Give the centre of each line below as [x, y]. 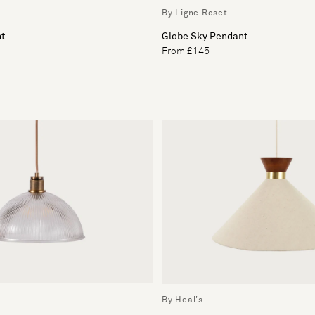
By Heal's [182, 300]
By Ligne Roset [195, 13]
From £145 [186, 51]
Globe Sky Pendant [205, 36]
